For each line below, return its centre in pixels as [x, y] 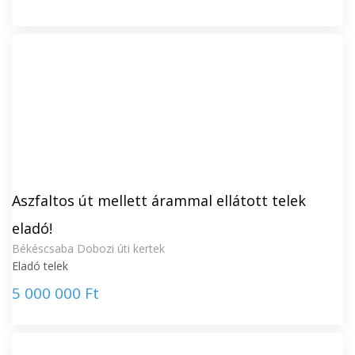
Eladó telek [40, 266]
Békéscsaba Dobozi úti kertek [88, 248]
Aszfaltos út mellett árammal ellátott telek [159, 200]
